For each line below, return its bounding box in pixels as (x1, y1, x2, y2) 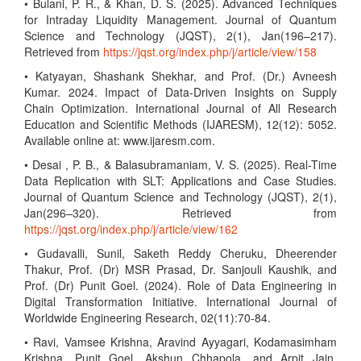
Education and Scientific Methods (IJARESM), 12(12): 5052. (24, 116, 337, 132)
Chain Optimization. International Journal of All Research (24, 100, 337, 116)
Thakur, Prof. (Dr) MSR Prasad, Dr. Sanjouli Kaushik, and (24, 261, 337, 277)
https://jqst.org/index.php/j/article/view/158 (103, 44, 317, 60)
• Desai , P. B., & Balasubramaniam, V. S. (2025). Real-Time (24, 156, 337, 172)
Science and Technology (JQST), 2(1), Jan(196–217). (24, 27, 337, 44)
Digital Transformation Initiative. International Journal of (24, 293, 337, 309)
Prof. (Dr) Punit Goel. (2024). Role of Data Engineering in (24, 277, 337, 293)
